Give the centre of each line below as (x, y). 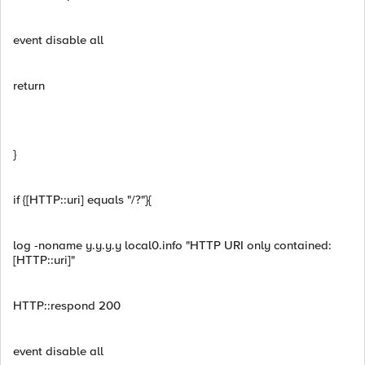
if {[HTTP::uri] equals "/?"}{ (82, 200)
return (29, 86)
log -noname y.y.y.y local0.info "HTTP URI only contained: (172, 245)
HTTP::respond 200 (67, 306)
